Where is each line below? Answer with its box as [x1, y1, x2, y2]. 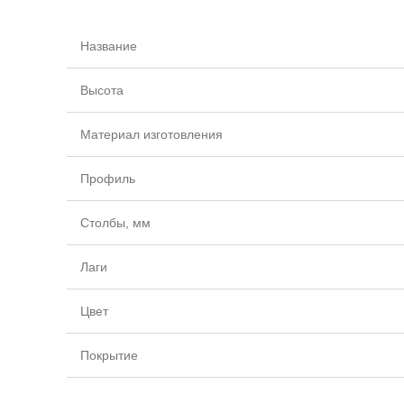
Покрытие [80, 348, 138, 363]
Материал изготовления [80, 127, 223, 142]
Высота [80, 83, 124, 98]
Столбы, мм [80, 216, 151, 231]
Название [80, 39, 137, 54]
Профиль [80, 171, 135, 187]
